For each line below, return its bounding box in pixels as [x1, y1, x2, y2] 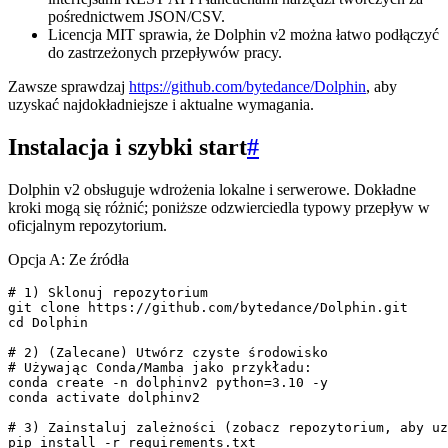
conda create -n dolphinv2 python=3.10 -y [8, 374, 328, 390]
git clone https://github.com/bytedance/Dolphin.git [8, 299, 408, 315]
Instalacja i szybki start [8, 133, 247, 160]
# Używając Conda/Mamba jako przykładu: [8, 359, 312, 375]
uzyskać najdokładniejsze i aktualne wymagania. [8, 95, 314, 113]
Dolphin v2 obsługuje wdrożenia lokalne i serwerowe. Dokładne [8, 180, 416, 198]
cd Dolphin [8, 314, 88, 330]
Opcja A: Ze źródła [8, 250, 129, 268]
